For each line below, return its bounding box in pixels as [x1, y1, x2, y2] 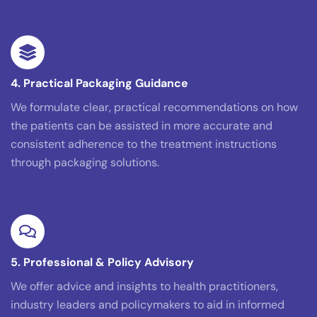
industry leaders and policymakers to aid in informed [11, 297, 284, 313]
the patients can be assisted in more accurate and [11, 118, 272, 134]
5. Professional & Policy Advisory [11, 255, 194, 270]
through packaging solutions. [11, 155, 159, 171]
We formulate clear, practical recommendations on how [11, 100, 298, 115]
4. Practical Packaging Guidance [11, 76, 188, 91]
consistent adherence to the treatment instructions [11, 137, 277, 152]
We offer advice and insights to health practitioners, [11, 279, 278, 294]
